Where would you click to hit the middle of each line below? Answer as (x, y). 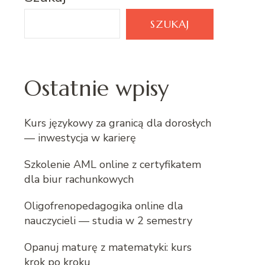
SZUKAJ (170, 24)
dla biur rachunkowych (79, 179)
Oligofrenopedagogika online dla (104, 206)
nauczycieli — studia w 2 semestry (108, 220)
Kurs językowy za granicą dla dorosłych (118, 123)
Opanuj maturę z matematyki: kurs (108, 247)
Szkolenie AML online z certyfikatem (113, 164)
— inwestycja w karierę (80, 138)
